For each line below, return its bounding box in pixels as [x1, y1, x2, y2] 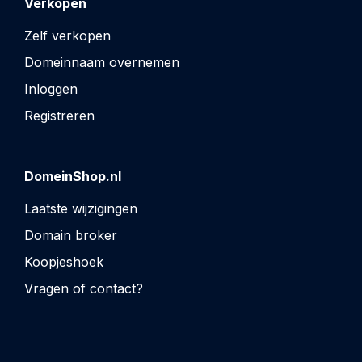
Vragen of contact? [24, 280, 143, 297]
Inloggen [24, 80, 78, 97]
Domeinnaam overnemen [24, 53, 179, 70]
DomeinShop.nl [24, 167, 121, 184]
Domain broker [24, 226, 117, 243]
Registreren [24, 107, 95, 124]
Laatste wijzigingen [24, 200, 137, 217]
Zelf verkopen [24, 27, 111, 44]
